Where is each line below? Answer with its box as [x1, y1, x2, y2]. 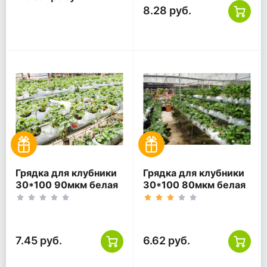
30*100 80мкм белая [143, 179, 246, 191]
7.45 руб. [15, 234, 62, 247]
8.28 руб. [143, 4, 191, 17]
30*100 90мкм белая [15, 179, 118, 191]
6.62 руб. [143, 234, 190, 247]
